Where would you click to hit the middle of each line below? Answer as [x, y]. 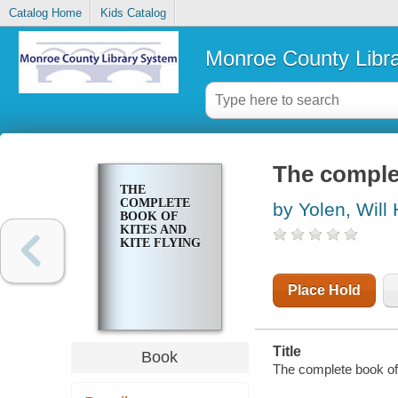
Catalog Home [45, 13]
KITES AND [153, 230]
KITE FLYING [160, 243]
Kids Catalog [133, 13]
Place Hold [324, 291]
